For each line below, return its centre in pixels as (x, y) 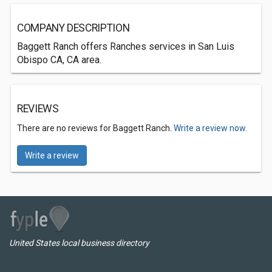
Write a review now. (210, 128)
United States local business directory (79, 243)
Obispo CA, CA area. (59, 60)
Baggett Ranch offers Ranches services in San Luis (126, 46)
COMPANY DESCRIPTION (73, 28)
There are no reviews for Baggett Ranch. (95, 128)
